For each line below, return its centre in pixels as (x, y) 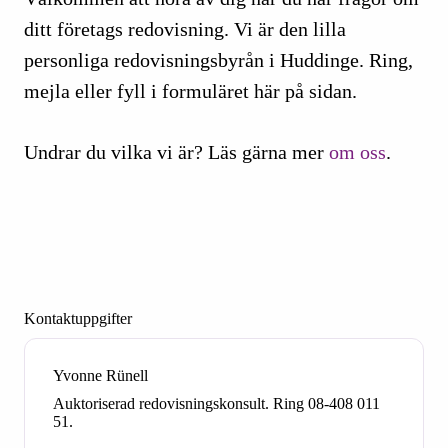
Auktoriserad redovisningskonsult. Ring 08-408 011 (216, 403)
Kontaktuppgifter (78, 319)
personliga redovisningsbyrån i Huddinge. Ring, (218, 60)
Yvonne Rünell (100, 375)
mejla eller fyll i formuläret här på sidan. (190, 91)
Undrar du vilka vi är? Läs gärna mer (176, 152)
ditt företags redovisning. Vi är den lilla (185, 29)
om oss (357, 152)
